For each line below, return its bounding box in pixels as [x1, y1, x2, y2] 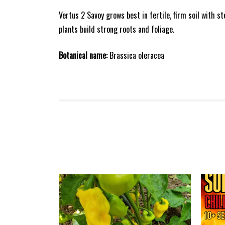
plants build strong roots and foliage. [59, 23, 174, 36]
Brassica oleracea [107, 49, 164, 62]
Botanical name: [59, 49, 107, 62]
